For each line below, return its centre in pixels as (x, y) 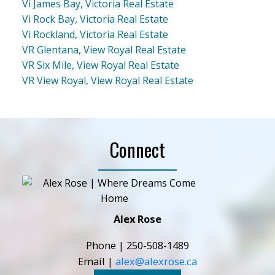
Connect (137, 150)
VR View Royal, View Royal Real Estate (107, 81)
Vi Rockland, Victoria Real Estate (95, 35)
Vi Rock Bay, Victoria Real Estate (95, 19)
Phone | (106, 245)
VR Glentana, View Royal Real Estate (104, 50)
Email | (97, 261)
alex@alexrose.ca (156, 261)
